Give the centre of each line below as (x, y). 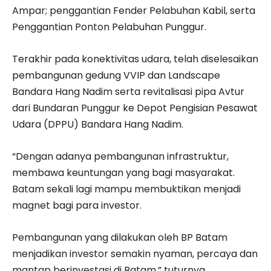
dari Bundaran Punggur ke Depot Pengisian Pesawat (135, 108)
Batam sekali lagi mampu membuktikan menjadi (126, 189)
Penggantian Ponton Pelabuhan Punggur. (109, 27)
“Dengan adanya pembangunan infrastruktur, (120, 156)
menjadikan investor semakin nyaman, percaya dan (135, 254)
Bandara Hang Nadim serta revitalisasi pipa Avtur (128, 92)
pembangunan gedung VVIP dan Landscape (116, 75)
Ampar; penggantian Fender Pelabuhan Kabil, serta (134, 11)
